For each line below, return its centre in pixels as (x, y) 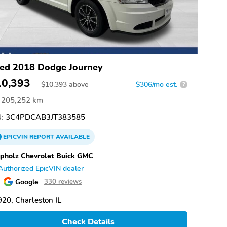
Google (27, 182)
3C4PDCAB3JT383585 (44, 117)
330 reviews (63, 182)
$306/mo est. (157, 84)
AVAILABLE (72, 137)
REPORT (42, 137)
